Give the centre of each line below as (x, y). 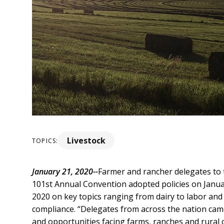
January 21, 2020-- (65, 172)
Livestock (86, 141)
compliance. (54, 209)
